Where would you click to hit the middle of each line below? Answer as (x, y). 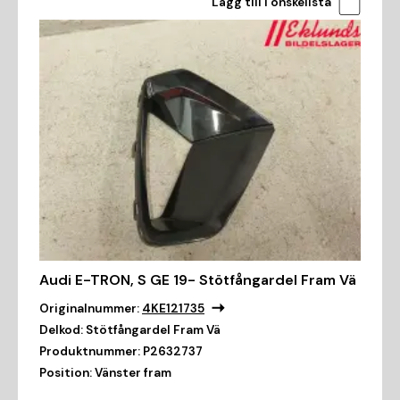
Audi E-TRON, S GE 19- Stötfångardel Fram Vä (198, 280)
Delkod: (61, 330)
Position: (66, 373)
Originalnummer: (89, 309)
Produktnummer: (90, 352)
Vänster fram (133, 373)
